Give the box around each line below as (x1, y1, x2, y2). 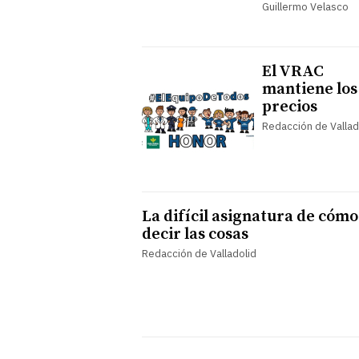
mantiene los (262, 79, 357, 99)
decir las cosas (142, 224, 248, 244)
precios (262, 96, 317, 117)
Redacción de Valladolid (142, 246, 256, 260)
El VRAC (262, 61, 324, 82)
